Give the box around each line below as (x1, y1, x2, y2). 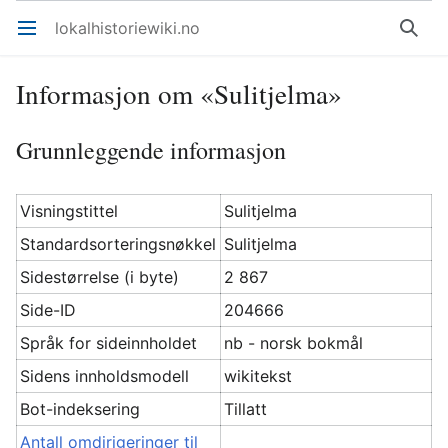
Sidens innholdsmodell (20, 366, 190, 386)
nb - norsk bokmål (224, 333, 364, 353)
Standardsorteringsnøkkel (20, 234, 217, 254)
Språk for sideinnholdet (20, 333, 198, 353)
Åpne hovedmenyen (29, 28, 42, 48)
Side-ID (20, 300, 77, 320)
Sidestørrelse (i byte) (20, 267, 180, 287)
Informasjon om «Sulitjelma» (16, 75, 342, 112)
